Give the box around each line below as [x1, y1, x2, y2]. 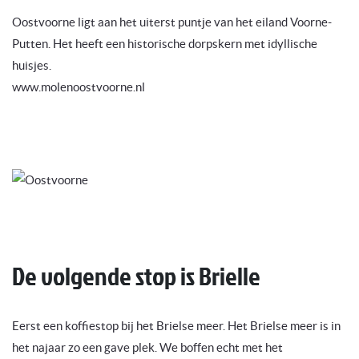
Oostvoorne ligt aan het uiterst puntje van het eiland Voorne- [12, 15, 332, 30]
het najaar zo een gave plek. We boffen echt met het [12, 341, 283, 355]
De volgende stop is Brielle [12, 257, 260, 295]
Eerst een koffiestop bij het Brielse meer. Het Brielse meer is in [12, 319, 341, 333]
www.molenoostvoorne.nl [12, 80, 145, 95]
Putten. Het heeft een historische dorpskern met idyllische [12, 37, 317, 51]
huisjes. [12, 58, 51, 73]
